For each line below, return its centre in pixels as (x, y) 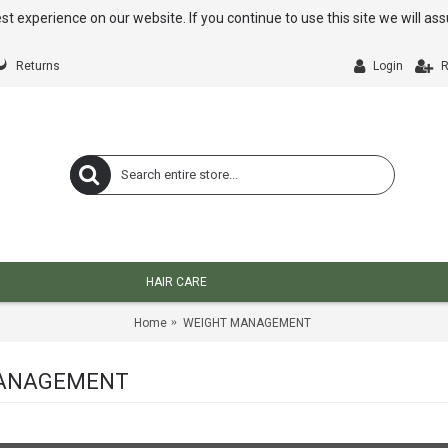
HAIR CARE (176, 282)
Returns (38, 66)
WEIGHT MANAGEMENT (246, 322)
